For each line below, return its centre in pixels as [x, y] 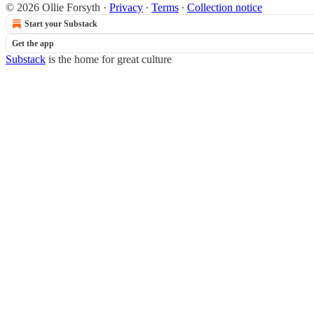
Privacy [126, 7]
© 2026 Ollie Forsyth [53, 7]
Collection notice [225, 7]
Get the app [33, 43]
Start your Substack [61, 24]
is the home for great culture [109, 59]
